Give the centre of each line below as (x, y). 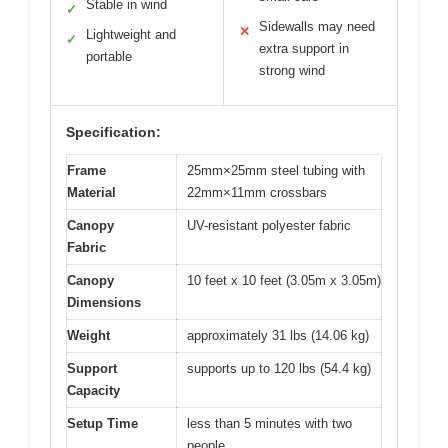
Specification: (113, 131)
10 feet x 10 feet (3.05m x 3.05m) (284, 280)
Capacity (93, 390)
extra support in (304, 48)
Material (91, 192)
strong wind (292, 70)
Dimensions (104, 302)
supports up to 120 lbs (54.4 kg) (279, 368)
